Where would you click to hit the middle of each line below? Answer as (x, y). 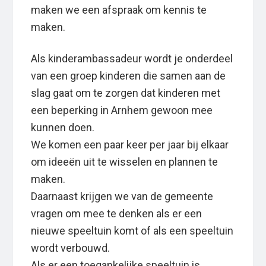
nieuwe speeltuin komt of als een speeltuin (132, 231)
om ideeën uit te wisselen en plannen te (125, 162)
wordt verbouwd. (71, 248)
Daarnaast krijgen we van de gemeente (122, 197)
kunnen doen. (63, 128)
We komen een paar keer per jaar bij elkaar (130, 145)
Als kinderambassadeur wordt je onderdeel (132, 59)
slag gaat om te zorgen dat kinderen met (126, 93)
